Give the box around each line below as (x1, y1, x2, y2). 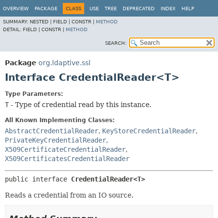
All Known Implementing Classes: (5, 117, 115, 124)
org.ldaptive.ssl (38, 59, 91, 67)
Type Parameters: (5, 91, 63, 97)
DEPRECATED (123, 6, 155, 11)
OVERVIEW (3, 6, 29, 11)
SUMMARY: (3, 19, 30, 24)
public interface (5, 175, 71, 183)
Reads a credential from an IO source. (5, 191, 133, 199)
